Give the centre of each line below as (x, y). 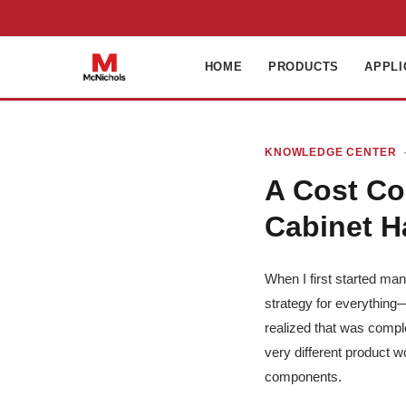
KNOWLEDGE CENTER (331, 152)
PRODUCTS (304, 67)
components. (303, 377)
